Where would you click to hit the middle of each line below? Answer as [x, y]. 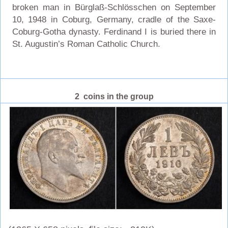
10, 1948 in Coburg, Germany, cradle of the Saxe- [114, 19]
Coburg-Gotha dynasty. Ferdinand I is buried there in [114, 32]
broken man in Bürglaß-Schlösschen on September [114, 7]
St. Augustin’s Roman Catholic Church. [86, 44]
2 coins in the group [114, 96]
